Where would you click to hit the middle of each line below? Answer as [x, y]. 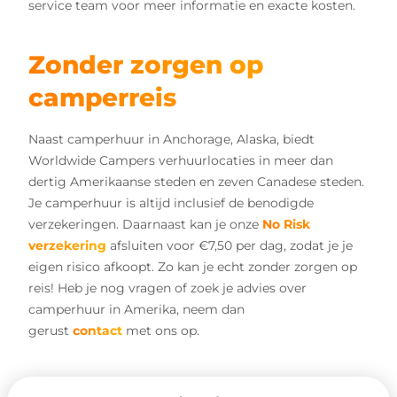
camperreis [102, 98]
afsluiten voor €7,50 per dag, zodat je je [230, 246]
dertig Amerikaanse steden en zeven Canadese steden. [196, 182]
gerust [51, 331]
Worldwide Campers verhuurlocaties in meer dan [181, 161]
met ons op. [161, 331]
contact [97, 331]
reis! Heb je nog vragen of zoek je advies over [167, 288]
